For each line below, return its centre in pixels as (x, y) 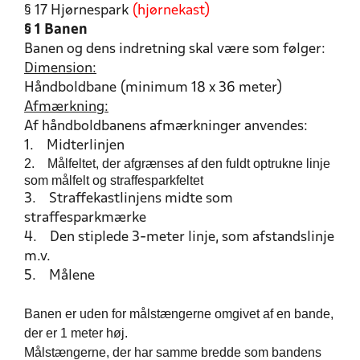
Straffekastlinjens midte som (135, 199)
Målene (65, 276)
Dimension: (60, 69)
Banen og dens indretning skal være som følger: (175, 49)
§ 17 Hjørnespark (78, 11)
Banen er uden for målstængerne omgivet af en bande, (179, 314)
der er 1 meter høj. (76, 333)
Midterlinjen (79, 146)
